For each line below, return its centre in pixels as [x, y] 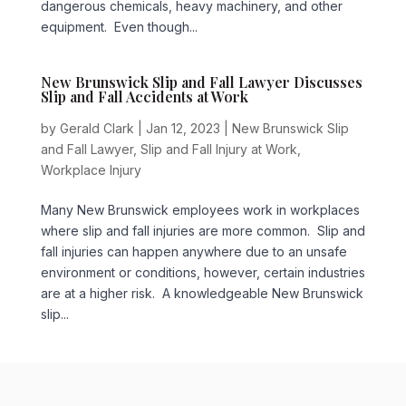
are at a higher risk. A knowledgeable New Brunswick [202, 293]
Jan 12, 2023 [183, 128]
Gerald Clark [97, 128]
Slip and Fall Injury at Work [218, 149]
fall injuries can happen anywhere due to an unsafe [193, 251]
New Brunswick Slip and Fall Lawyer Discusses [201, 82]
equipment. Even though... [119, 26]
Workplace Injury [91, 169]
